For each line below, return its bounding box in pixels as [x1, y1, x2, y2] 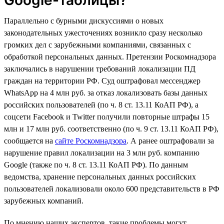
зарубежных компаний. [4, 196, 83, 205]
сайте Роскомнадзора [55, 136, 126, 145]
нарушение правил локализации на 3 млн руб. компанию [4, 148, 199, 157]
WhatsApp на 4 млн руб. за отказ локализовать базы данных [4, 88, 207, 97]
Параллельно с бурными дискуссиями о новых [4, 16, 163, 25]
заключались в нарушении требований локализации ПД [4, 64, 195, 73]
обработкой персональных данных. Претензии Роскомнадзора [4, 52, 216, 61]
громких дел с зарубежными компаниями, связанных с [4, 40, 191, 49]
